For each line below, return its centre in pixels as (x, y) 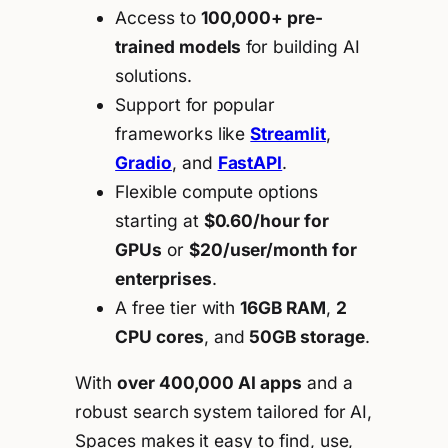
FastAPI (250, 162)
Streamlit (288, 133)
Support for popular (195, 104)
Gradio (143, 162)
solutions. (153, 75)
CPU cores (159, 336)
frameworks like (183, 133)
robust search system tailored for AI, (224, 411)
